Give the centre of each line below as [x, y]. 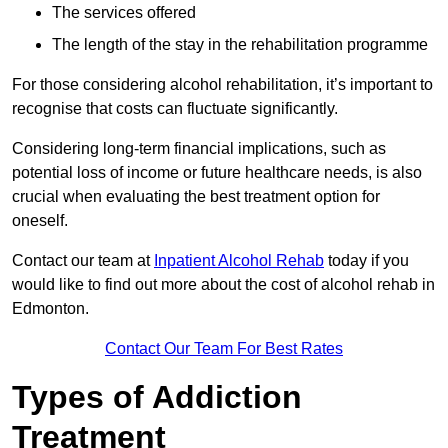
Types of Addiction [157, 397]
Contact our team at [83, 261]
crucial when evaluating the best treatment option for [196, 197]
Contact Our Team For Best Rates [224, 349]
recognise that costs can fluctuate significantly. [175, 109]
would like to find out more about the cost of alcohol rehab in [223, 285]
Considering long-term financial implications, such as [199, 149]
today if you [366, 261]
